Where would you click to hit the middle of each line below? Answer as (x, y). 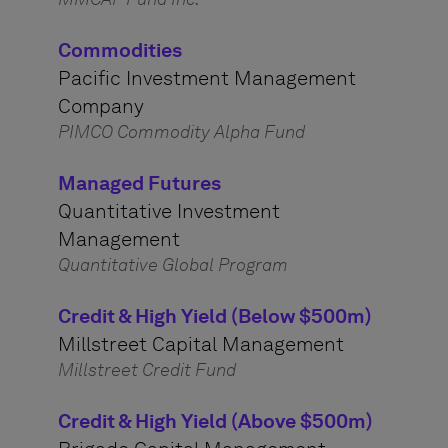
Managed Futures (139, 183)
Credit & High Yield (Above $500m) (215, 421)
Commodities (119, 50)
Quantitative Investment (168, 211)
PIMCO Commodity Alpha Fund (181, 132)
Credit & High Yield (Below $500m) (214, 316)
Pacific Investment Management (206, 78)
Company (100, 106)
